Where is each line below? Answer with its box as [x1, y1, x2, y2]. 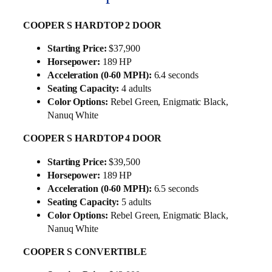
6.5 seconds [151, 182, 199, 194]
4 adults [119, 83, 151, 95]
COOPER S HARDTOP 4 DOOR [23, 132, 161, 144]
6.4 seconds [151, 69, 199, 81]
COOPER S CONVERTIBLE [23, 245, 147, 257]
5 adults [119, 195, 151, 208]
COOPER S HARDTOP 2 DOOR [23, 19, 161, 31]
